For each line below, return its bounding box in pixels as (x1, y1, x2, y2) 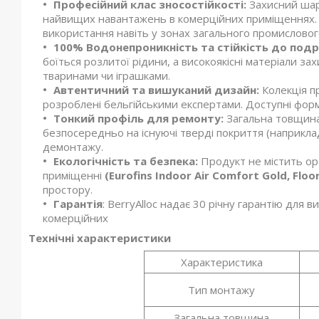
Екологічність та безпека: (53, 154, 198, 169)
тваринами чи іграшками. (43, 68, 173, 83)
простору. (43, 182, 95, 197)
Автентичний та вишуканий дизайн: (53, 83, 259, 98)
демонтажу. (43, 140, 106, 155)
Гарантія (53, 197, 103, 211)
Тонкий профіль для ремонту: (53, 111, 224, 126)
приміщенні (43, 168, 105, 183)
